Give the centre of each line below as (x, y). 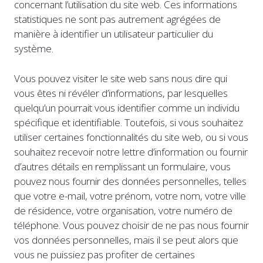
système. (34, 49)
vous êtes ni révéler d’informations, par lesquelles (121, 93)
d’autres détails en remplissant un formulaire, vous (122, 166)
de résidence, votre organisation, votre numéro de (123, 210)
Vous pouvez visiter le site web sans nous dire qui (121, 78)
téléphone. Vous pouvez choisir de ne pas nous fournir (131, 225)
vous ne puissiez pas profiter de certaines (104, 254)
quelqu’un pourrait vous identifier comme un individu (127, 107)
